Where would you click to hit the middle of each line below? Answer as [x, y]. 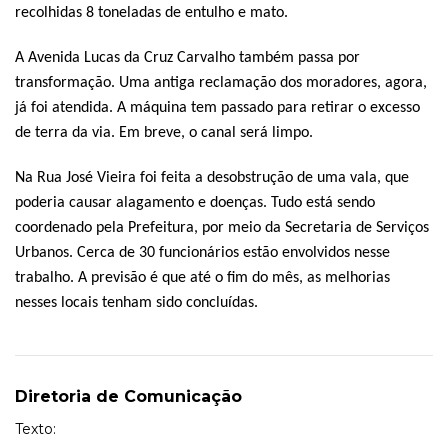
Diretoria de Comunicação [128, 397]
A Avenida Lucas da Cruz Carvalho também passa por [187, 58]
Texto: [35, 429]
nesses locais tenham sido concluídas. [136, 303]
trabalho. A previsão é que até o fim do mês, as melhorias [202, 278]
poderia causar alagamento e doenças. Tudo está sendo [195, 203]
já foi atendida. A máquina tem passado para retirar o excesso [217, 108]
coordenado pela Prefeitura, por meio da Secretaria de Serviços [222, 228]
